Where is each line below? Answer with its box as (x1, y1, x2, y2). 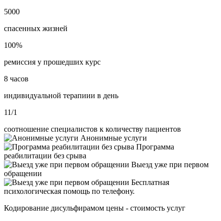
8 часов (4, 74, 29, 83)
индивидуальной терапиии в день (4, 91, 118, 100)
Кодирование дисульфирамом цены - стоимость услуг (4, 203, 185, 212)
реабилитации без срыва (4, 151, 86, 160)
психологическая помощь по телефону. (4, 186, 135, 195)
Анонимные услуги (80, 133, 147, 142)
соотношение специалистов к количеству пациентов (4, 124, 181, 133)
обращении (4, 169, 42, 178)
